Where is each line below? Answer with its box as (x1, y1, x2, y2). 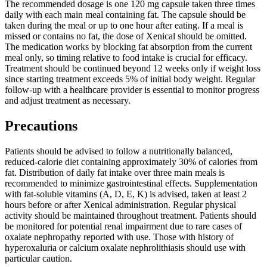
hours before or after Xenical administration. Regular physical (5, 200, 236, 210)
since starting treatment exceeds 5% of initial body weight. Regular (5, 74, 255, 85)
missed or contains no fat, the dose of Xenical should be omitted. (5, 31, 247, 42)
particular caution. (5, 253, 72, 264)
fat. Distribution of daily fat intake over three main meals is (5, 167, 225, 178)
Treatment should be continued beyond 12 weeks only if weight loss (5, 63, 260, 74)
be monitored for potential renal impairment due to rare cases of (5, 221, 242, 232)
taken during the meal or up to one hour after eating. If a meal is (5, 20, 243, 31)
